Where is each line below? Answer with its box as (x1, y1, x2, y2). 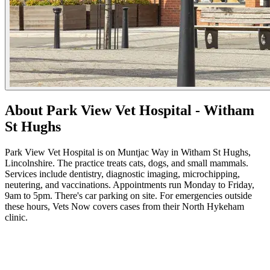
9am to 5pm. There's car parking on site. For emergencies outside (5, 190, 252, 201)
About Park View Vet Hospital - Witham (5, 102, 254, 119)
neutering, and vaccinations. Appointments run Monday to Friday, (5, 180, 254, 190)
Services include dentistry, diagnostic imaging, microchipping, (5, 169, 240, 180)
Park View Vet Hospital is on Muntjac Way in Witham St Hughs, (5, 147, 251, 158)
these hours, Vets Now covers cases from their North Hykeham (5, 201, 244, 212)
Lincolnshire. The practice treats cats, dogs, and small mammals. (5, 158, 248, 169)
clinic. (5, 212, 28, 223)
